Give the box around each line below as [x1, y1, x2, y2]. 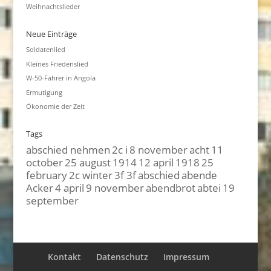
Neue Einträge [25, 28, 77, 39]
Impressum [163, 251, 210, 263]
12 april [138, 155, 174, 169]
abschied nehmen [25, 142, 110, 157]
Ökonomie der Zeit [25, 102, 85, 111]
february [25, 168, 67, 182]
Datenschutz [96, 251, 149, 263]
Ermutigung [25, 87, 62, 97]
